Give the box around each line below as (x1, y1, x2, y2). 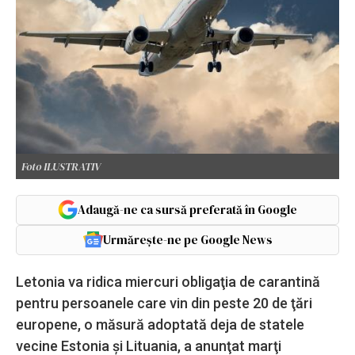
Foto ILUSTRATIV (21, 158, 101, 174)
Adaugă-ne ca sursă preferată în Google (78, 200, 297, 218)
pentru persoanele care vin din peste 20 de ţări (16, 294, 312, 311)
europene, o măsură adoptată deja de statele (16, 315, 304, 333)
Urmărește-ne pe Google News (102, 231, 273, 248)
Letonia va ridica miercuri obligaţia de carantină (16, 273, 320, 290)
